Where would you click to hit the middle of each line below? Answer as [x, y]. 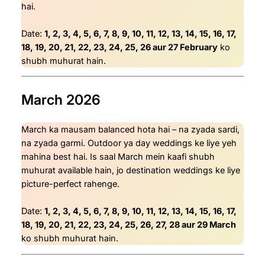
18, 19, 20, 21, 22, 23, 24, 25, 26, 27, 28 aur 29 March [129, 225]
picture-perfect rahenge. [70, 184]
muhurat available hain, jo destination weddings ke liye [131, 170]
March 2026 [61, 99]
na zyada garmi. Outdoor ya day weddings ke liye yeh [129, 143]
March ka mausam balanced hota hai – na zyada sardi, [130, 130]
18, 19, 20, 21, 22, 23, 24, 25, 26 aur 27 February [119, 47]
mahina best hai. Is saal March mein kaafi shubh [118, 157]
